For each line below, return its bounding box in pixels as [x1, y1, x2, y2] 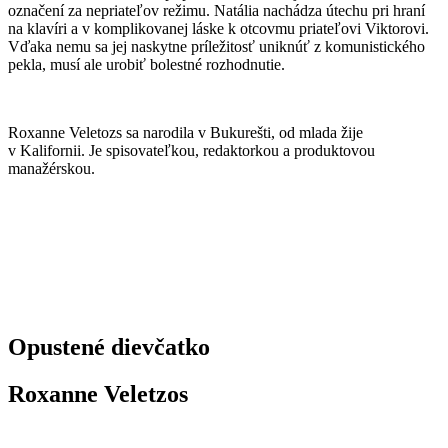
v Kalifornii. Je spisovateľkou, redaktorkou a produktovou [8, 141, 375, 159]
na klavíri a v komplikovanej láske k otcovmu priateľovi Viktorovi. [8, 19, 429, 37]
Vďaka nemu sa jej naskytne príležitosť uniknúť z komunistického [8, 37, 425, 55]
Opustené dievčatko [8, 333, 210, 360]
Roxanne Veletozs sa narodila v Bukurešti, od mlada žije [8, 123, 363, 141]
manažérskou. [8, 159, 95, 177]
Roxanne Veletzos [8, 380, 188, 407]
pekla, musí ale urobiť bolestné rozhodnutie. [8, 55, 285, 73]
